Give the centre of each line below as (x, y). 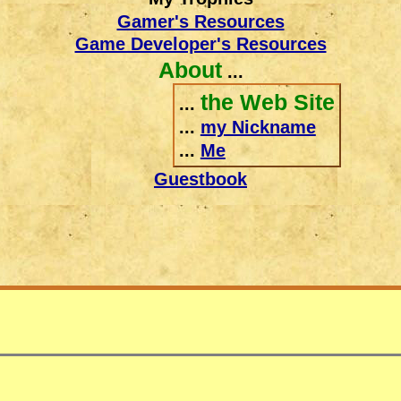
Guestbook (200, 179)
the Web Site (267, 102)
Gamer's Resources (200, 21)
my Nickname (258, 127)
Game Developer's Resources (200, 44)
